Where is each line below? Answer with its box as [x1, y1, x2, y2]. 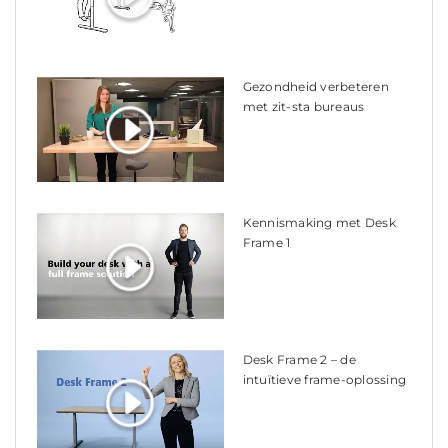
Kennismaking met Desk [242, 215, 396, 231]
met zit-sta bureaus [242, 99, 365, 115]
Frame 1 [242, 235, 291, 251]
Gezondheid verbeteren [242, 79, 389, 95]
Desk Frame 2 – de [242, 351, 356, 367]
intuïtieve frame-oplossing [242, 371, 407, 387]
